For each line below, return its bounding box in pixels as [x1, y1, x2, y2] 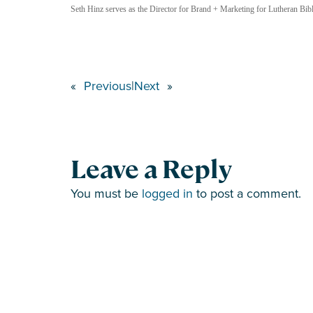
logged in [142, 184, 193, 202]
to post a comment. [193, 184, 301, 202]
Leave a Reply [71, 152, 232, 186]
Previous [84, 76, 131, 94]
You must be [71, 184, 142, 202]
